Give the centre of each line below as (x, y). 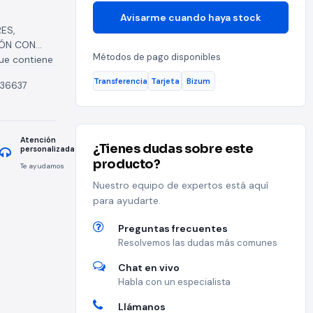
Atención (38, 140)
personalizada (48, 149)
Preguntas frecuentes (173, 228)
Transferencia (121, 81)
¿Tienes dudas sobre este (173, 149)
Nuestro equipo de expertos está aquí (181, 185)
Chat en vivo (149, 268)
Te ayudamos (42, 166)
